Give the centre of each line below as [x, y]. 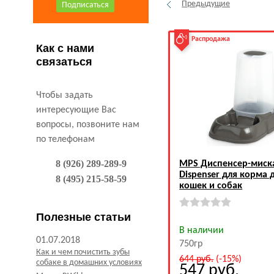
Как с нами [65, 48]
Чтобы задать [65, 95]
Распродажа [211, 39]
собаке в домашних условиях [89, 263]
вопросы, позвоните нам [88, 125]
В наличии [202, 231]
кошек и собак [211, 186]
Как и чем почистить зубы [83, 252]
